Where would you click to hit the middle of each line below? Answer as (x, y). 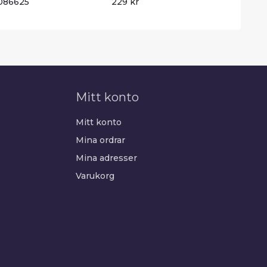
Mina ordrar (100, 140)
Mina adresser (106, 158)
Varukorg (95, 176)
